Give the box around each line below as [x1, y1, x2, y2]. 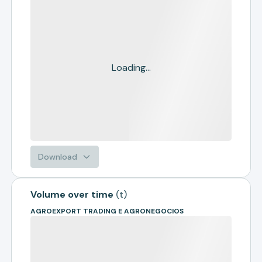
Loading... [111, 61, 151, 74]
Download [38, 151, 78, 162]
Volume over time [30, 188, 114, 201]
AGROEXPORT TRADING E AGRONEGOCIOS [30, 206, 184, 216]
